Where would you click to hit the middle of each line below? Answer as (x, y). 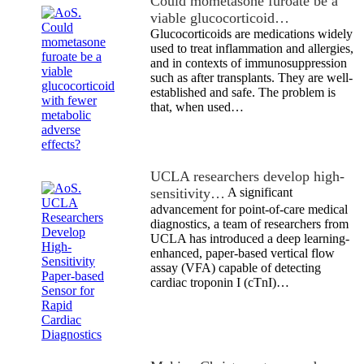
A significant (259, 192)
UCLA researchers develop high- (247, 176)
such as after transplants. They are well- (251, 77)
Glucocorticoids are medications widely (251, 33)
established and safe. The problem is (243, 92)
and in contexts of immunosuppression (249, 63)
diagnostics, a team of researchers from (249, 223)
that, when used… (197, 106)
